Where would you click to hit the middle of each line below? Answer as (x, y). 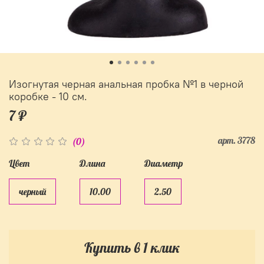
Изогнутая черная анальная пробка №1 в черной (126, 84)
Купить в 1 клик (132, 248)
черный (32, 191)
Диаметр (164, 163)
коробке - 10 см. (48, 96)
